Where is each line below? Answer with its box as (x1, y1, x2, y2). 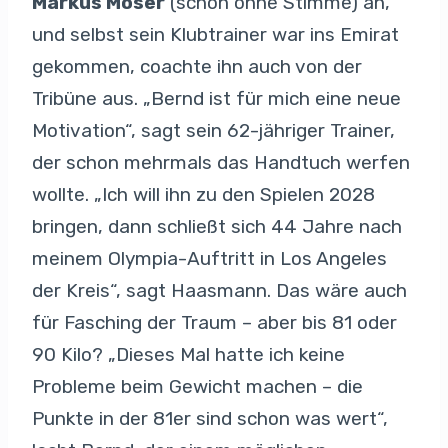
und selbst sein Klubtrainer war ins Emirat (32, 22, 399, 46)
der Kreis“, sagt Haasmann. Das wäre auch (32, 278, 407, 302)
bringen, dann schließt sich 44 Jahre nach (32, 214, 402, 238)
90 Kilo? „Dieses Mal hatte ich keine (32, 342, 345, 366)
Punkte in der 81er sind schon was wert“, (32, 406, 388, 430)
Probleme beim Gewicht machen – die (32, 374, 363, 398)
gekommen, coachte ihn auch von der (32, 54, 362, 78)
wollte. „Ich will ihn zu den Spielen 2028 (32, 182, 375, 206)
